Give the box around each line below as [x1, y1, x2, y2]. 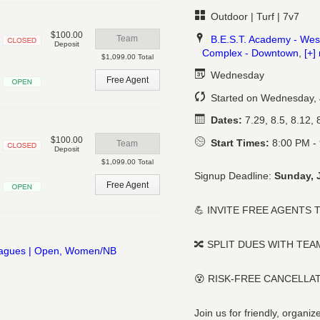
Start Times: [210, 137, 269, 149]
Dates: [210, 114, 242, 126]
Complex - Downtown [202, 46, 299, 59]
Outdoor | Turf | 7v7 [207, 11, 299, 23]
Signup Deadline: [194, 170, 274, 182]
